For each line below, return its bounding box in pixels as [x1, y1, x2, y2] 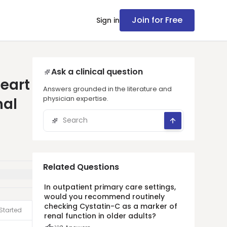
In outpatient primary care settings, [44, 182, 176, 192]
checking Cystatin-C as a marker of [44, 201, 177, 211]
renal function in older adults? [44, 211, 156, 221]
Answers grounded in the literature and [43, 84, 172, 94]
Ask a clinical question [51, 66, 143, 78]
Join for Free [132, 14, 182, 26]
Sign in [96, 15, 120, 25]
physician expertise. [43, 94, 108, 103]
